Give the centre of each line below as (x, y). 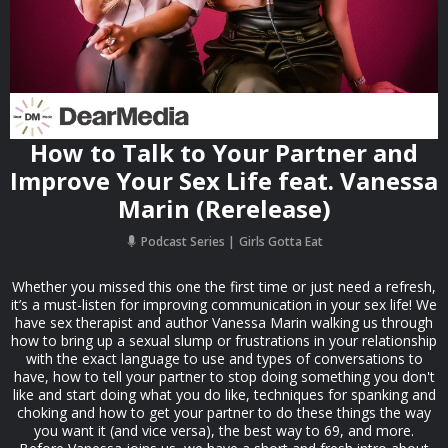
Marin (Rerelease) (224, 208)
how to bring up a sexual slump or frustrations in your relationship (224, 340)
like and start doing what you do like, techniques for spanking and (224, 394)
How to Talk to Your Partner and (224, 152)
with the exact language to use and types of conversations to (224, 358)
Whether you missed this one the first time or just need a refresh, (224, 286)
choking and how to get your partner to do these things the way (224, 412)
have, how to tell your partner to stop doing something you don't (224, 376)
